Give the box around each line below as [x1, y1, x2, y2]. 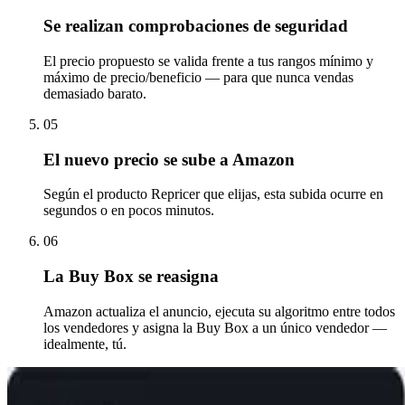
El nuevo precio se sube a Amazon [43, 149, 295, 169]
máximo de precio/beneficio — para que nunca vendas [43, 69, 353, 85]
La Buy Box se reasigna [43, 267, 219, 287]
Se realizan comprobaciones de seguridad [43, 16, 348, 36]
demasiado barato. [43, 85, 146, 101]
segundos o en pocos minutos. [43, 202, 214, 219]
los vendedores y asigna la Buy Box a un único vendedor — [43, 319, 387, 335]
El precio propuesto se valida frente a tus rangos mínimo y [43, 52, 373, 69]
